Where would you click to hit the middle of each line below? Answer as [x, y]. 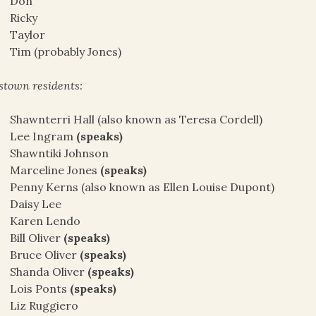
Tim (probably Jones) [66, 52]
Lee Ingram [42, 136]
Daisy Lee [36, 204]
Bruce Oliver [45, 255]
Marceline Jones [55, 170]
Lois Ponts [40, 289]
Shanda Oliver [49, 272]
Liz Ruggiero [44, 306]
